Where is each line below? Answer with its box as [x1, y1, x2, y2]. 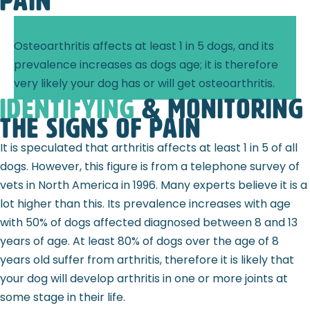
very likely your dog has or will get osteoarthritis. [14, 75, 275, 92]
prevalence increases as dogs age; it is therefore [14, 57, 278, 73]
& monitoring [135, 94, 304, 125]
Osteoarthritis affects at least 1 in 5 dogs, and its [14, 38, 274, 55]
